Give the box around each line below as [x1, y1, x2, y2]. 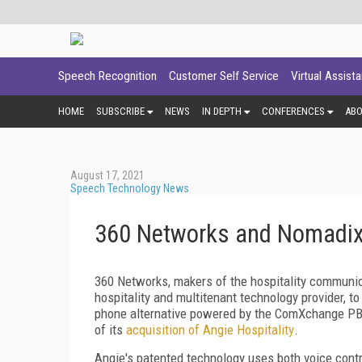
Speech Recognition [58, 69, 157, 83]
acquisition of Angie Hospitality [126, 321, 294, 338]
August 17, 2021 [70, 168, 145, 182]
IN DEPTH [202, 104, 242, 117]
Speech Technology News [70, 181, 189, 195]
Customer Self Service [169, 69, 279, 83]
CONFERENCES [262, 104, 325, 117]
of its [95, 321, 126, 338]
